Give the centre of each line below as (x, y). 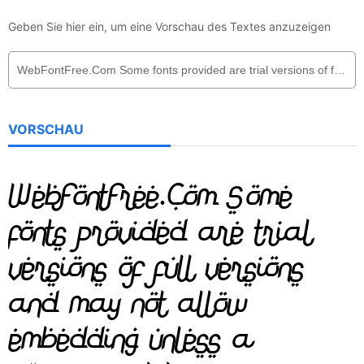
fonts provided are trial (160, 232)
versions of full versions (156, 268)
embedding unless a (130, 340)
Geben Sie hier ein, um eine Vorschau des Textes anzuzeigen (169, 26)
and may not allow (127, 304)
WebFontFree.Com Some (150, 197)
